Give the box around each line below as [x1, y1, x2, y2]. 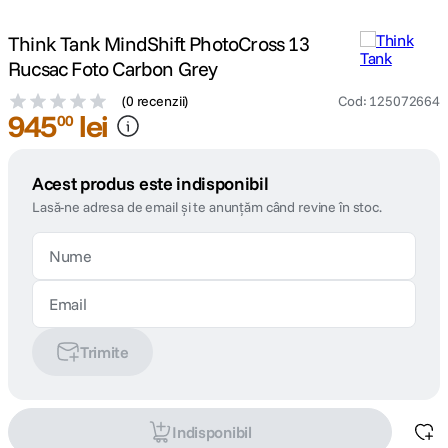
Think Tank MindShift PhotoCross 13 [8, 31, 309, 56]
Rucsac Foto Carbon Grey [8, 56, 218, 81]
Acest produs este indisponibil [32, 172, 269, 195]
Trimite [80, 342, 129, 362]
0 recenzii [125, 92, 185, 110]
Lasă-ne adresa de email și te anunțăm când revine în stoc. [32, 198, 382, 216]
